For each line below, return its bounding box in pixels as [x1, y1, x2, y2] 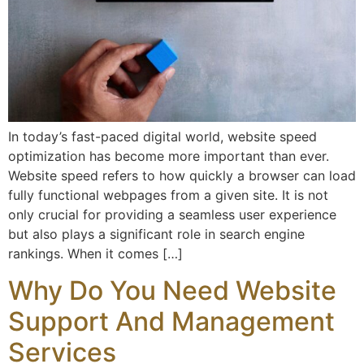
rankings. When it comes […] [8, 245, 183, 262]
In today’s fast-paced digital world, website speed [8, 128, 317, 145]
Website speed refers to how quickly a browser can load [8, 167, 356, 184]
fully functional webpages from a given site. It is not [8, 187, 328, 204]
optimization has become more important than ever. [8, 148, 329, 165]
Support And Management [8, 305, 335, 337]
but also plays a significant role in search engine [8, 226, 305, 243]
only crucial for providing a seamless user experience [8, 206, 336, 223]
